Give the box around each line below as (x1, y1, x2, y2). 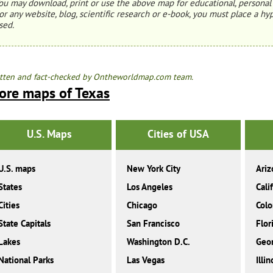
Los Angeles (127, 181, 173, 193)
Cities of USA (147, 127, 209, 141)
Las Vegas (127, 254, 165, 266)
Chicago (127, 199, 158, 211)
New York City (127, 163, 181, 175)
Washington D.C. (127, 236, 191, 248)
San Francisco (127, 218, 180, 230)
